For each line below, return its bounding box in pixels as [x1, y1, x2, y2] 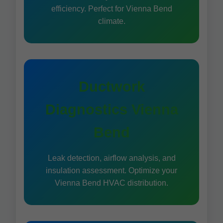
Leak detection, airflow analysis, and [47, 154, 176, 162]
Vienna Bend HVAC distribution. [55, 179, 168, 187]
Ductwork [78, 79, 145, 95]
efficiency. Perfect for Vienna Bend [51, 4, 172, 13]
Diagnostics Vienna [45, 102, 178, 117]
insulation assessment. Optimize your [46, 166, 177, 175]
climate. [98, 17, 125, 25]
